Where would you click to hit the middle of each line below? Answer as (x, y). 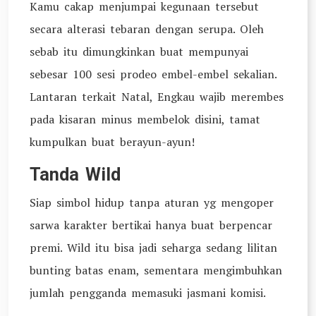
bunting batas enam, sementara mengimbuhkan (156, 270)
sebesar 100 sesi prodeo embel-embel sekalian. (153, 74)
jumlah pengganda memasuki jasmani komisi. (148, 293)
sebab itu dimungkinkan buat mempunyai (139, 51)
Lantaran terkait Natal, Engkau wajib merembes (157, 97)
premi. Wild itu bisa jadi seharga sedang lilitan (153, 248)
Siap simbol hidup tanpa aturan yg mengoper (152, 202)
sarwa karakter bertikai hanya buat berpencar (151, 225)
